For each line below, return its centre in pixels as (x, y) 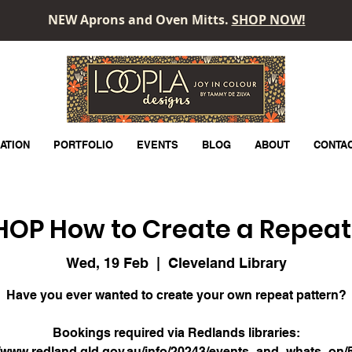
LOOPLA (175, 88)
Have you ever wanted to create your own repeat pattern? (176, 295)
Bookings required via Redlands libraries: (176, 332)
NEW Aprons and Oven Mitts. (139, 20)
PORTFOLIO (83, 145)
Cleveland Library (227, 262)
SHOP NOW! (268, 20)
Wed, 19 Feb (107, 262)
